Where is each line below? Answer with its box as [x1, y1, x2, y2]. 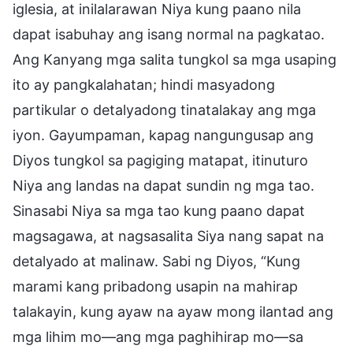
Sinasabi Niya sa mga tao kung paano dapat [13, 202, 305, 219]
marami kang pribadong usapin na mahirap [13, 277, 298, 295]
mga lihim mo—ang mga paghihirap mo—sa [13, 328, 303, 345]
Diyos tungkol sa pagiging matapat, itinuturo [13, 151, 308, 169]
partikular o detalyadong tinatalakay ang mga [13, 101, 316, 118]
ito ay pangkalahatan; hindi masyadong [13, 76, 275, 93]
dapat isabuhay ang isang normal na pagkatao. [13, 25, 325, 43]
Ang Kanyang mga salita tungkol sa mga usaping [13, 50, 336, 68]
